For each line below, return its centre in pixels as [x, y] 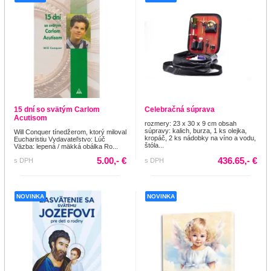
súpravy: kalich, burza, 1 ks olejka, [196, 131]
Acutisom [31, 118]
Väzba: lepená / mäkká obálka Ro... [66, 147]
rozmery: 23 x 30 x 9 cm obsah [191, 124]
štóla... [154, 145]
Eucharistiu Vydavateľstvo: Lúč [60, 139]
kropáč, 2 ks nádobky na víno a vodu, [200, 138]
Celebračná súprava [180, 110]
